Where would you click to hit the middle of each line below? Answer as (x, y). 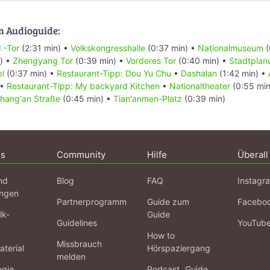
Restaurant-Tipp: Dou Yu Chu (114, 74)
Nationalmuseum (231, 48)
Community (81, 155)
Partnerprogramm (92, 202)
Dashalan (199, 74)
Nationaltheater (200, 86)
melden (71, 257)
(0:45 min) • (87, 99)
